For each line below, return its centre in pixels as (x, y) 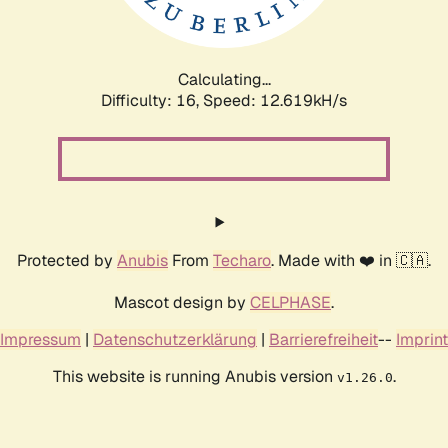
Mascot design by (182, 302)
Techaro (242, 260)
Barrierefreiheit (323, 339)
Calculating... (224, 79)
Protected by (67, 260)
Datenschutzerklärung (175, 339)
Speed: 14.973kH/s (275, 100)
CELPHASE (290, 302)
